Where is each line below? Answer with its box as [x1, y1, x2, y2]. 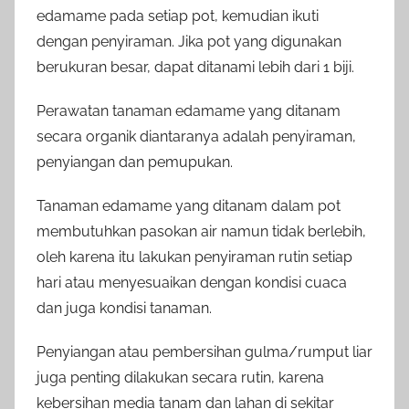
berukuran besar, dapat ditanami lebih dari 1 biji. [37, 58, 354, 77]
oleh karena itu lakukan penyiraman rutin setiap [37, 248, 352, 267]
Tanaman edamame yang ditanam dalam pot [37, 197, 341, 215]
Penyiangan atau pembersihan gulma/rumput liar [37, 343, 372, 362]
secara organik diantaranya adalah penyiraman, [37, 128, 356, 146]
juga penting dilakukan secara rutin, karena [37, 369, 324, 387]
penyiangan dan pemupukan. [37, 153, 233, 172]
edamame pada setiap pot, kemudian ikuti [37, 7, 319, 26]
